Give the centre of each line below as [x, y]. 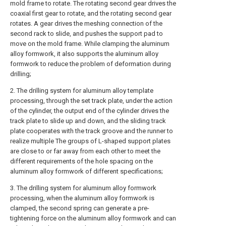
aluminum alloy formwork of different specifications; [87, 171]
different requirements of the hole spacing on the [81, 161]
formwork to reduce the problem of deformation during [91, 64]
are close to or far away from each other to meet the [85, 151]
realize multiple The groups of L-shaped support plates [90, 141]
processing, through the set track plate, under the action [91, 101]
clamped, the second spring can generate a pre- [80, 208]
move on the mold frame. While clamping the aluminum [90, 44]
